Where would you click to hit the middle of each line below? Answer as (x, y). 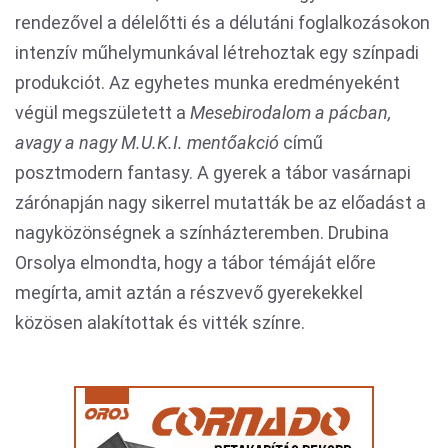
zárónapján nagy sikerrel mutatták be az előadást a (220, 202)
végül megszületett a (102, 112)
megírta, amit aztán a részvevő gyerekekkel (189, 292)
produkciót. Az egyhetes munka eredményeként (207, 82)
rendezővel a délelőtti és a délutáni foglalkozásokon (222, 22)
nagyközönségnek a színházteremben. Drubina (202, 232)
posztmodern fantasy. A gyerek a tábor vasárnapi (213, 172)
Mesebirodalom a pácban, (290, 112)
